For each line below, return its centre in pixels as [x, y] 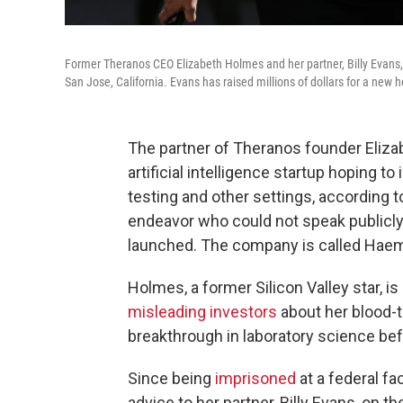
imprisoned [255, 378]
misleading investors [202, 312]
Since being [171, 378]
